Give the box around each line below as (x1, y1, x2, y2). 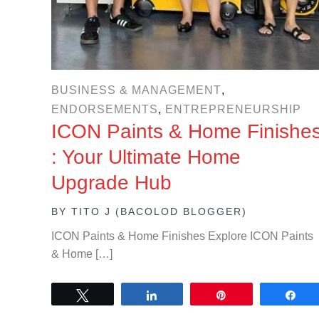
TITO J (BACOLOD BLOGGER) (71, 206, 247, 217)
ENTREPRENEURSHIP (165, 103, 301, 115)
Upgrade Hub (51, 172, 172, 194)
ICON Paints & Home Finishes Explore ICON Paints (51, 230, 313, 242)
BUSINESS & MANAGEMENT (51, 84, 221, 96)
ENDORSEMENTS (51, 103, 158, 115)
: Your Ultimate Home (51, 146, 241, 168)
